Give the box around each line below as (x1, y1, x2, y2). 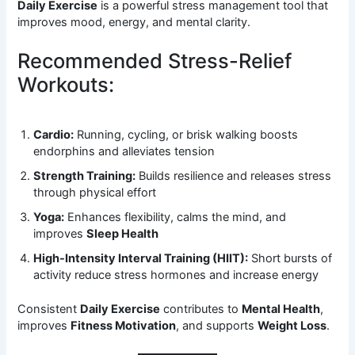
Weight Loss (258, 319, 327, 334)
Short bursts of (248, 251, 333, 266)
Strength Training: (33, 169, 136, 184)
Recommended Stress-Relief (17, 48, 292, 74)
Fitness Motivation (71, 319, 177, 334)
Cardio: (33, 128, 74, 143)
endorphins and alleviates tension (33, 144, 216, 159)
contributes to (160, 302, 242, 317)
